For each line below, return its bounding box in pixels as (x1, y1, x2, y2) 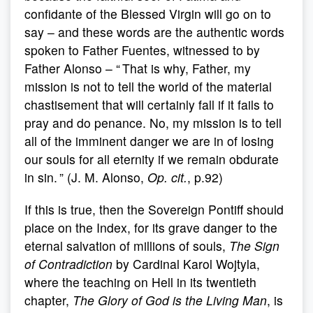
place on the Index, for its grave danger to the (24, 219, 277, 236)
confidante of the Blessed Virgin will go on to (24, 5, 271, 22)
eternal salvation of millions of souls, (24, 237, 229, 254)
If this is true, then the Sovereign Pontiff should (24, 201, 284, 218)
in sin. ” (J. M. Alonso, (24, 168, 147, 186)
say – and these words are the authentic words (24, 23, 284, 41)
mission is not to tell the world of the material (24, 78, 272, 95)
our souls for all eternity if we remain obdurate (24, 150, 279, 168)
